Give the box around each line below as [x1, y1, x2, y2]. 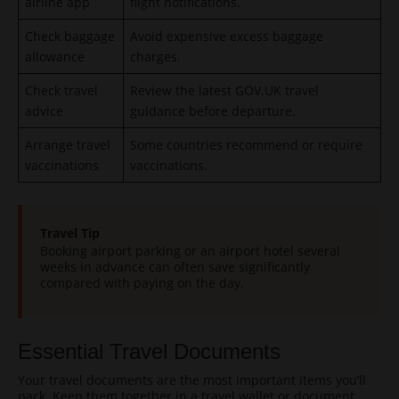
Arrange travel [25, 136, 110, 153]
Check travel [25, 82, 98, 99]
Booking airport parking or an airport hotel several [40, 242, 340, 259]
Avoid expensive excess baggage [130, 28, 323, 45]
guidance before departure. [130, 102, 296, 119]
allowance [25, 48, 85, 65]
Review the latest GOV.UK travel [130, 82, 319, 99]
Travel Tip [40, 224, 100, 241]
